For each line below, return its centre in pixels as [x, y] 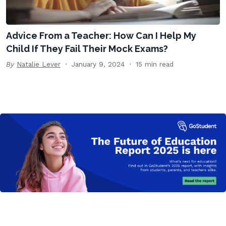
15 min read [155, 64]
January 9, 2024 [98, 64]
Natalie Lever [39, 64]
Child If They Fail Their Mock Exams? [87, 49]
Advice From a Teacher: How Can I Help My [101, 36]
